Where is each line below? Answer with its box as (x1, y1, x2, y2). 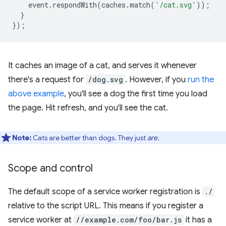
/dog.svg (88, 74, 123, 84)
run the (188, 74, 214, 85)
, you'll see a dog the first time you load (64, 88, 207, 99)
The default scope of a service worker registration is (8, 186, 202, 197)
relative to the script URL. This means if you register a (8, 200, 203, 211)
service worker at (8, 214, 74, 225)
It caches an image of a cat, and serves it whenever (8, 60, 197, 71)
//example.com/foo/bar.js (76, 214, 182, 224)
